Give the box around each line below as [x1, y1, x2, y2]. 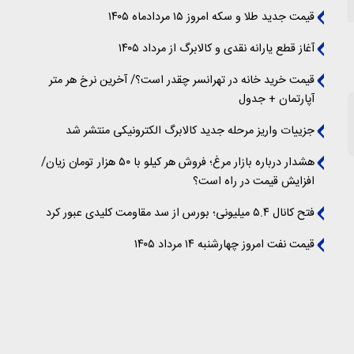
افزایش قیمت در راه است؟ [193, 172, 314, 191]
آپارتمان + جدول [239, 90, 314, 109]
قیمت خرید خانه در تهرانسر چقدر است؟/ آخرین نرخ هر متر [49, 71, 314, 90]
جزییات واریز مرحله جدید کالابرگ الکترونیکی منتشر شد [66, 122, 314, 141]
